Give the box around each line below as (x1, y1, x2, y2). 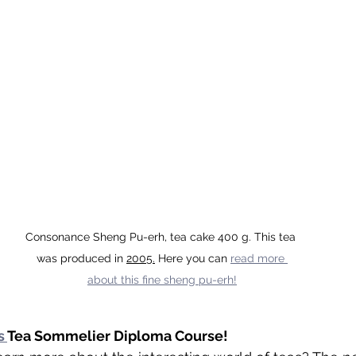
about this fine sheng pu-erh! (87, 273, 237, 287)
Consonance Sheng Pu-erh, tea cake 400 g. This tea (25, 230, 299, 244)
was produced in (37, 252, 126, 265)
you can (183, 252, 230, 265)
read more (230, 252, 288, 265)
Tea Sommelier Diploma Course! (7, 327, 228, 345)
